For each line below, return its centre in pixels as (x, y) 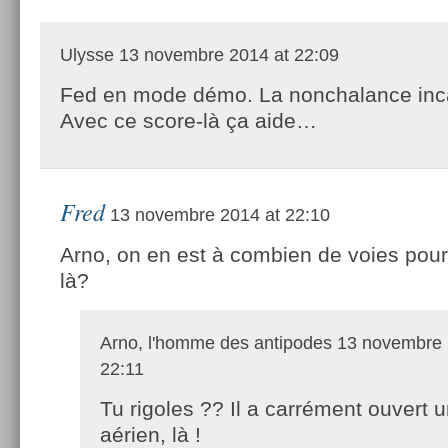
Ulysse (87, 54)
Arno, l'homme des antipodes (216, 342)
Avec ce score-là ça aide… (188, 120)
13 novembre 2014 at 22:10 (217, 214)
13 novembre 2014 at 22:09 (226, 54)
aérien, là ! (150, 434)
